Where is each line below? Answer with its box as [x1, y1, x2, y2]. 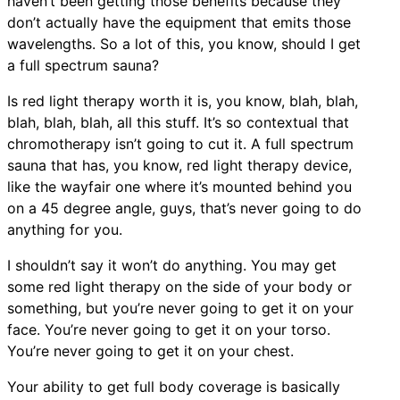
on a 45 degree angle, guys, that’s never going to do [7, 198, 362, 217]
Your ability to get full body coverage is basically [7, 377, 340, 396]
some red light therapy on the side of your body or [7, 277, 352, 296]
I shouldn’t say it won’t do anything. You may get [7, 255, 337, 274]
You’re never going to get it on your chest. [7, 341, 294, 360]
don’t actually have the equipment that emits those [7, 12, 351, 31]
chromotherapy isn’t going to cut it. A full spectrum [7, 134, 354, 153]
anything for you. [7, 220, 122, 238]
